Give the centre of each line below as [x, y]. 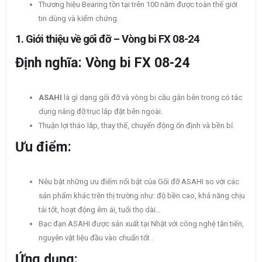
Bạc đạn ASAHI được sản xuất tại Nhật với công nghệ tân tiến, [141, 224]
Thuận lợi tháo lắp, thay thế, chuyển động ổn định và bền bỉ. [137, 126]
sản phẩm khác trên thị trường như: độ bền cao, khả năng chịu [142, 196]
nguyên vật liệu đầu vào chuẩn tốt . [96, 238]
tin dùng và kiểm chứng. [79, 19]
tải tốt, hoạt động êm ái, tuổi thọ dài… [100, 210]
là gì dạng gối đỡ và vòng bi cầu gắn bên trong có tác [152, 98]
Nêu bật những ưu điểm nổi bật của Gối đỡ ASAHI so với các [139, 182]
